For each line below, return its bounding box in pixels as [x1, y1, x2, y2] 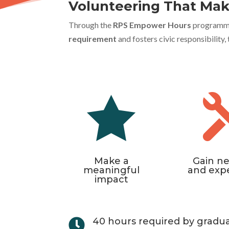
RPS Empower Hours [113, 19, 192, 30]
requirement [68, 33, 117, 43]
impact [95, 174, 129, 186]
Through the [68, 19, 113, 30]
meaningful [83, 165, 140, 176]
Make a [94, 155, 129, 167]
